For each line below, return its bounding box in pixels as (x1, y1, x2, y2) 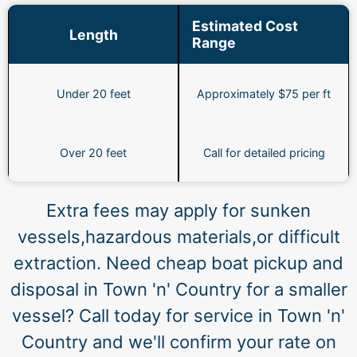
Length (69, 25, 118, 43)
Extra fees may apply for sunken (46, 200, 311, 222)
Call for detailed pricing (202, 145, 325, 159)
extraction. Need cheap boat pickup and (14, 253, 343, 274)
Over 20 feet (60, 145, 127, 159)
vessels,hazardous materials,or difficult (17, 226, 340, 248)
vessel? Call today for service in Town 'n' (12, 305, 345, 327)
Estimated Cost (192, 18, 298, 35)
